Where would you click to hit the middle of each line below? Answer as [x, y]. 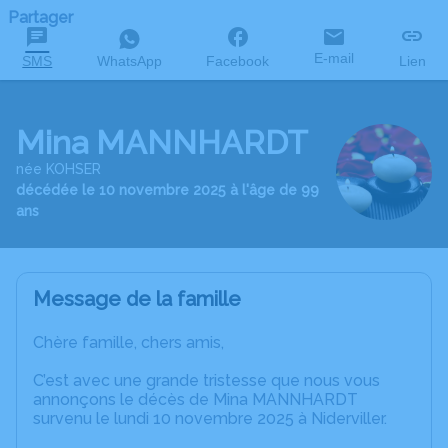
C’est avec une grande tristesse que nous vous [206, 381]
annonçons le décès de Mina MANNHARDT [195, 400]
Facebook [238, 61]
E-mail [334, 58]
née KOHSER [58, 168]
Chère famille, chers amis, [128, 343]
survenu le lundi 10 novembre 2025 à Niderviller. [210, 419]
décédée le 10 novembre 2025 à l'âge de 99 [167, 189]
